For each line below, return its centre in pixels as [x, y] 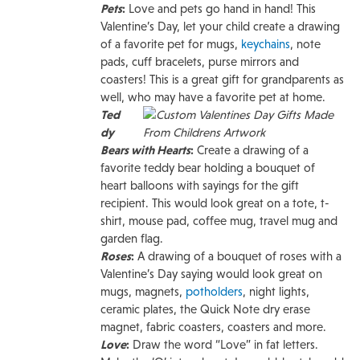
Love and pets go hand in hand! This [221, 8]
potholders [214, 291]
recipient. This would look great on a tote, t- [215, 203]
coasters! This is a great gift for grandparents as [222, 79]
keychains [266, 44]
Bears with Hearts [145, 150]
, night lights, [276, 291]
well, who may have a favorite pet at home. [213, 97]
